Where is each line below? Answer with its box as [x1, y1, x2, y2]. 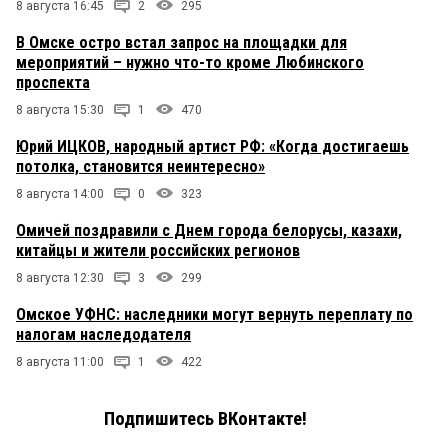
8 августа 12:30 [16, 271, 104, 286]
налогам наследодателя [16, 325, 191, 345]
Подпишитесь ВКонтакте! [104, 408, 307, 431]
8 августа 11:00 [16, 355, 104, 370]
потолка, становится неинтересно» [16, 157, 265, 177]
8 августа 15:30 [16, 103, 104, 118]
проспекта [16, 73, 90, 93]
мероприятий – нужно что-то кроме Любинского [16, 53, 364, 73]
